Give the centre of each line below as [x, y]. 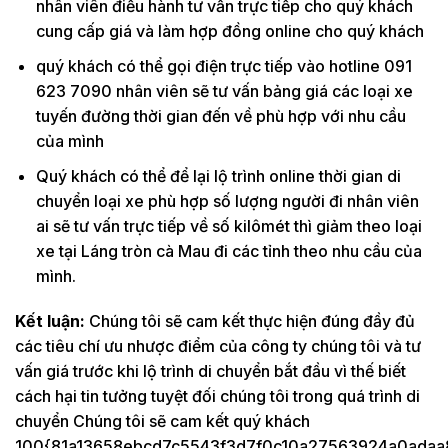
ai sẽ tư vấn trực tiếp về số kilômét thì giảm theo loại [228, 225]
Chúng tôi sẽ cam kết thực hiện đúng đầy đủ [250, 321]
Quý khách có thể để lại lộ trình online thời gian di [218, 175]
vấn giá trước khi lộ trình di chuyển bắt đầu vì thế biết [210, 371]
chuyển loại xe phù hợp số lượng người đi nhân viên [227, 200]
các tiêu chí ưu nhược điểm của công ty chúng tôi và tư [218, 346]
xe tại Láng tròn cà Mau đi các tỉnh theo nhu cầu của [228, 250]
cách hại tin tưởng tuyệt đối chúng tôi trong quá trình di [217, 396]
